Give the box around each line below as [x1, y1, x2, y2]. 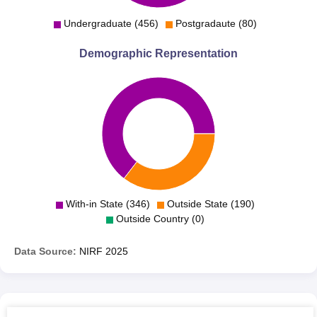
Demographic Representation [79, 47, 238, 59]
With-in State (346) [65, 197, 150, 209]
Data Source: [14, 245, 76, 257]
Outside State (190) [166, 197, 255, 209]
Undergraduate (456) [63, 17, 158, 29]
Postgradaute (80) [175, 17, 257, 29]
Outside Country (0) [115, 212, 204, 224]
